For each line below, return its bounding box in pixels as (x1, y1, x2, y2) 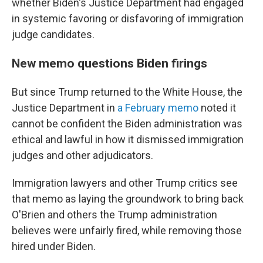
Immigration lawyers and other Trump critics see (12, 177, 238, 189)
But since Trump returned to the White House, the (12, 86, 242, 98)
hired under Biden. (12, 240, 96, 252)
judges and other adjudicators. (12, 149, 153, 161)
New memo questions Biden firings (12, 56, 207, 70)
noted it (198, 102, 236, 114)
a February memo (117, 102, 198, 114)
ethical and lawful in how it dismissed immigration (12, 133, 244, 146)
